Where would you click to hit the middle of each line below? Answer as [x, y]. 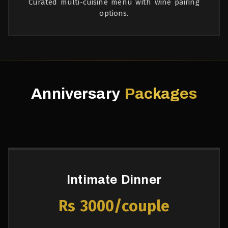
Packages [161, 94]
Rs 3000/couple [114, 206]
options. [114, 13]
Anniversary [78, 94]
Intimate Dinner [114, 180]
